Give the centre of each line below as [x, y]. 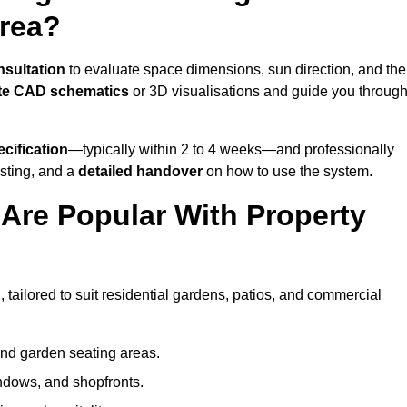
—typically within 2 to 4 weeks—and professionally [231, 150]
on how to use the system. [288, 172]
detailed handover [140, 172]
